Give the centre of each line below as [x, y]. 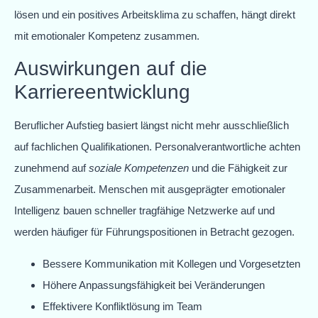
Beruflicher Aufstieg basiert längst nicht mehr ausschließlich [152, 126]
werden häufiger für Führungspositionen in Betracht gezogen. [154, 232]
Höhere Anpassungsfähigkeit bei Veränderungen [154, 285]
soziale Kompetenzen [139, 168]
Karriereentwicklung [102, 92]
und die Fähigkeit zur [238, 168]
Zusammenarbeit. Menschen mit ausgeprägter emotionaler [150, 190]
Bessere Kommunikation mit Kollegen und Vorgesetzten [171, 263]
